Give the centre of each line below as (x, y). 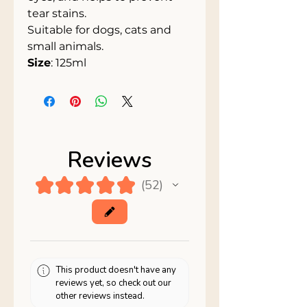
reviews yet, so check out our (114, 283)
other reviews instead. (100, 296)
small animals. (65, 46)
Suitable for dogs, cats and (99, 30)
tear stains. (57, 13)
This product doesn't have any (116, 270)
